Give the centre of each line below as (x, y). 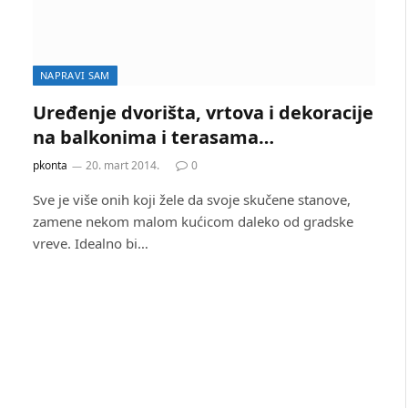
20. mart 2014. (122, 165)
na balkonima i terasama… (153, 137)
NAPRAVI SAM (75, 75)
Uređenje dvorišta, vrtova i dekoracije (203, 112)
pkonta (50, 165)
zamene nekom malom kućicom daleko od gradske (193, 221)
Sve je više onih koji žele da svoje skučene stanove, (192, 199)
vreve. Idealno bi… (91, 243)
